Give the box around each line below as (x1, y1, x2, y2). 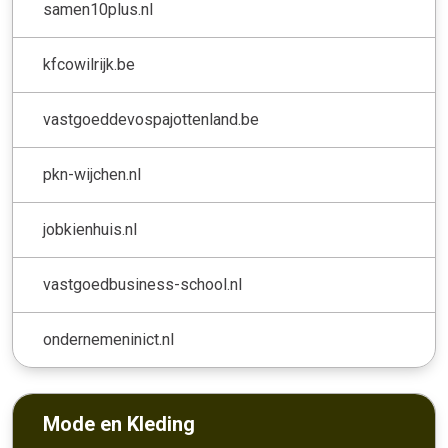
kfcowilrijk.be (43, 55, 135, 74)
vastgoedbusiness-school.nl (43, 275, 242, 294)
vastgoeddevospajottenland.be (43, 110, 259, 129)
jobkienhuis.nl (43, 220, 137, 239)
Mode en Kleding (43, 412, 195, 436)
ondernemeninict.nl (43, 330, 174, 349)
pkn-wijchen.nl (43, 165, 141, 184)
